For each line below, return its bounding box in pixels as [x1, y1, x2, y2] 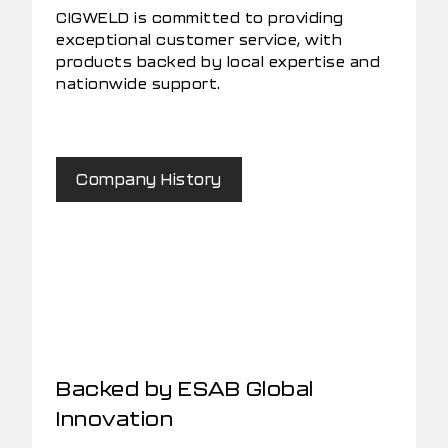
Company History [76, 170, 222, 189]
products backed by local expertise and [56, 53, 380, 71]
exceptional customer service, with [56, 31, 342, 49]
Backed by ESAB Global [56, 376, 314, 401]
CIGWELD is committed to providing [56, 9, 344, 27]
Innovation [56, 406, 173, 431]
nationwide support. [56, 75, 221, 93]
